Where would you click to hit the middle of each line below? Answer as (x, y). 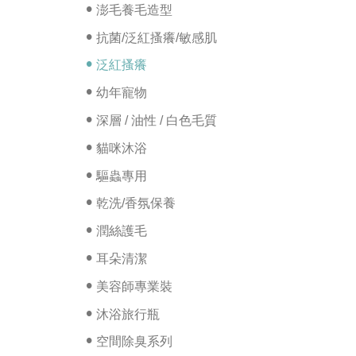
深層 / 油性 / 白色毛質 (157, 120)
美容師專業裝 (134, 286)
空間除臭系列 (134, 342)
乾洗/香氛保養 (136, 203)
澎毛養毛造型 (134, 10)
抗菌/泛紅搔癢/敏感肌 (157, 37)
